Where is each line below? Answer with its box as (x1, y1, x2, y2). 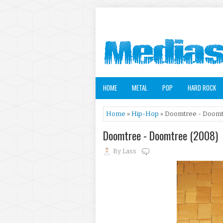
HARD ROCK (188, 83, 216, 93)
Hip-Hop (131, 110, 159, 117)
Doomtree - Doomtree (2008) (103, 127, 218, 143)
